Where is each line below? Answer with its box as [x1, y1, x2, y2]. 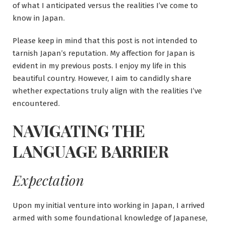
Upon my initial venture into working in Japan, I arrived [13, 200, 205, 210]
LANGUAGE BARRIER [13, 140, 169, 162]
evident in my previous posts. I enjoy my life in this [13, 61, 186, 70]
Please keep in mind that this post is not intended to [13, 36, 197, 45]
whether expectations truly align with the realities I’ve [13, 86, 202, 95]
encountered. [13, 98, 60, 108]
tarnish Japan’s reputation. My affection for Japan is [13, 48, 195, 58]
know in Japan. [13, 13, 65, 23]
